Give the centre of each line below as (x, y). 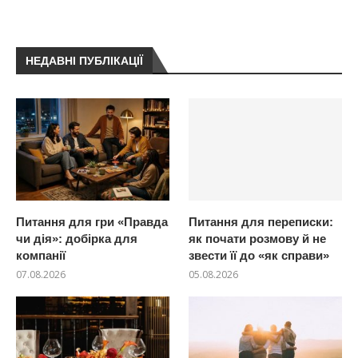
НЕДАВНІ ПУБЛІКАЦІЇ (84, 60)
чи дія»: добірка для (77, 238)
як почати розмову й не (258, 238)
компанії (41, 255)
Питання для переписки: (261, 221)
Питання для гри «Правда (92, 221)
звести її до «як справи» (259, 255)
